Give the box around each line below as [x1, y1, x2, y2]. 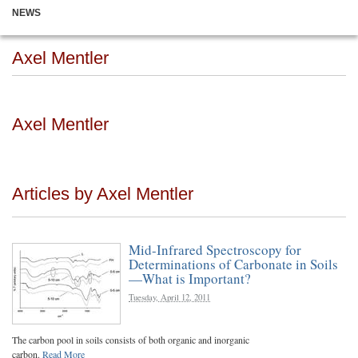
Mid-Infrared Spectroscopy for [129, 241, 301, 259]
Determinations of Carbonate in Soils [129, 255, 338, 273]
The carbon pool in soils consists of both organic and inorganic [12, 333, 249, 346]
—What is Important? [129, 269, 251, 288]
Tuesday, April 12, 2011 [129, 292, 210, 303]
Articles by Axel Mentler [12, 184, 193, 204]
